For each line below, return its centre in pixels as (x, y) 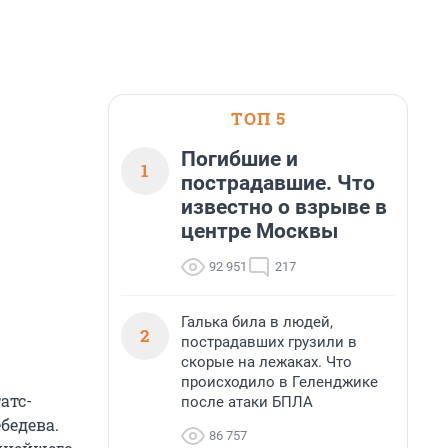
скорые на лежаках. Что (266, 362)
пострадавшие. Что (278, 183)
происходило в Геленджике (279, 382)
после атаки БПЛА (247, 402)
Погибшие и (239, 159)
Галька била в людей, (257, 322)
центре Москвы (259, 231)
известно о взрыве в (284, 207)
